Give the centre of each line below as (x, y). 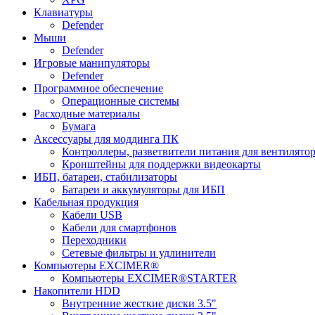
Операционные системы (121, 101)
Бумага (79, 127)
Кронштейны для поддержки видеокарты (161, 165)
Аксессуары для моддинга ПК (106, 139)
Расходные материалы (87, 114)
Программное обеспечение (98, 89)
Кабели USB (92, 215)
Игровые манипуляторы (92, 63)
